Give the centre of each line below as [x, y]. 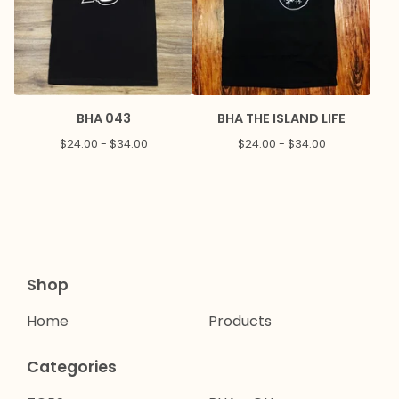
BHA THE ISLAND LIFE [281, 119]
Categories [72, 367]
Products [240, 322]
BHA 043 [103, 119]
